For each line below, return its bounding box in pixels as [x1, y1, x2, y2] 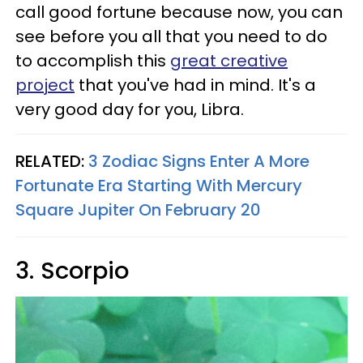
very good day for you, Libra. [15, 97, 244, 121]
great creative [170, 49, 288, 72]
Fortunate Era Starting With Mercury [15, 173, 302, 197]
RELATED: [15, 149, 88, 173]
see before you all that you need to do [15, 24, 327, 48]
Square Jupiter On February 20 [15, 198, 261, 221]
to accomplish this [15, 49, 170, 72]
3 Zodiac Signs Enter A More [88, 149, 310, 173]
